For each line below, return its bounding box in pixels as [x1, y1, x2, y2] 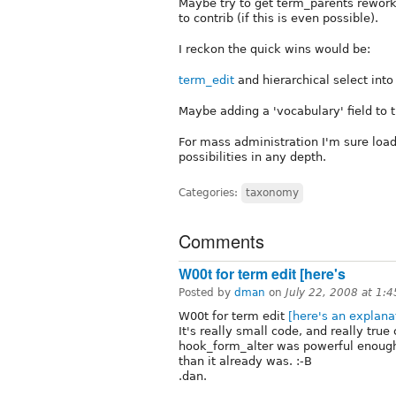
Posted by [179, 286, 234, 299]
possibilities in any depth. [179, 149, 326, 164]
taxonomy [246, 186, 299, 199]
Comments [179, 227, 264, 254]
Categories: [179, 186, 241, 199]
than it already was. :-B [179, 354, 312, 368]
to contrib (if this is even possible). [179, 11, 378, 25]
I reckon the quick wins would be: [179, 42, 370, 56]
